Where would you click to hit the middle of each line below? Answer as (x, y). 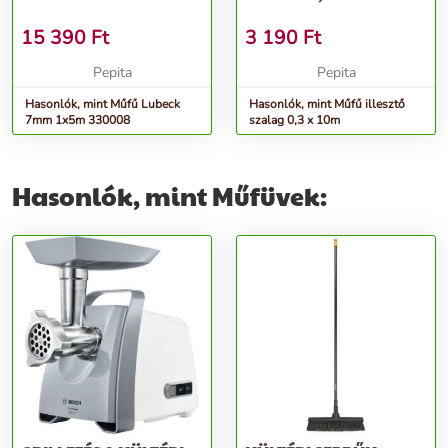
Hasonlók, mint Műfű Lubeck (102, 104)
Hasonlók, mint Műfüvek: (169, 195)
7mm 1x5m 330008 (77, 120)
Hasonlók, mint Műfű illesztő (327, 104)
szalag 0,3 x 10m (294, 120)
